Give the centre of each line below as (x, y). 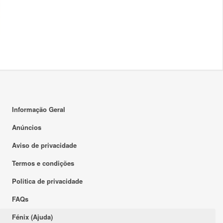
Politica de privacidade (47, 181)
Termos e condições (43, 163)
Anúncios (27, 127)
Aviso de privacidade (44, 145)
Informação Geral (39, 109)
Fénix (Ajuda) (32, 217)
